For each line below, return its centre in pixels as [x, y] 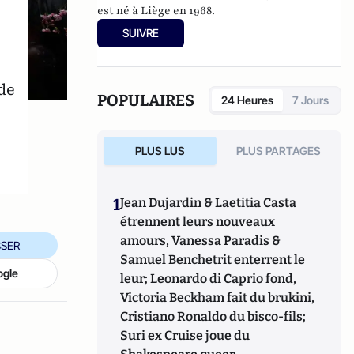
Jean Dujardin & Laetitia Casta [209, 202]
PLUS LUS [160, 150]
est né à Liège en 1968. [156, 10]
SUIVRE [141, 32]
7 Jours [311, 100]
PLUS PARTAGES [279, 150]
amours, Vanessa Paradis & [201, 240]
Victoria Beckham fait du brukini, [218, 297]
